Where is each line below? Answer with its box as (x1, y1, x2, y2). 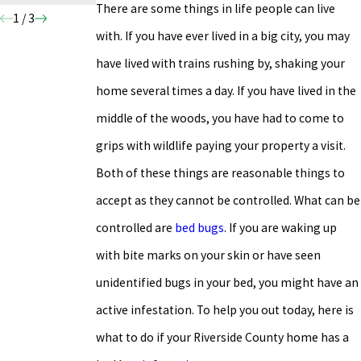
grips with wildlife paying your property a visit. (95, 138, 346, 154)
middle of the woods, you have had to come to (95, 110, 344, 127)
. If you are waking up (223, 220, 337, 236)
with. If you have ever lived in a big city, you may (95, 28, 350, 44)
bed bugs (174, 220, 224, 236)
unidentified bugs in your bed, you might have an (95, 275, 359, 291)
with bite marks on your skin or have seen (95, 247, 321, 263)
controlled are (95, 220, 175, 236)
